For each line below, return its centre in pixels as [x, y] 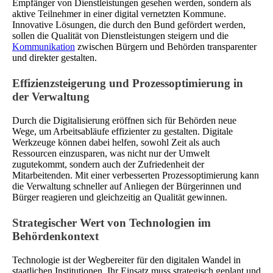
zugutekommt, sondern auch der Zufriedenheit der [108, 165]
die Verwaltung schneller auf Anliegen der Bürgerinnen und [127, 186]
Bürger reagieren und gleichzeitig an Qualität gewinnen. [120, 197]
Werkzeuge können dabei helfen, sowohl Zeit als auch [116, 143]
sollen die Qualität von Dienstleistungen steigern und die [120, 36]
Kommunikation [44, 47]
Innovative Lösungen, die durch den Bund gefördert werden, [129, 25]
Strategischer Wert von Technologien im [112, 223]
